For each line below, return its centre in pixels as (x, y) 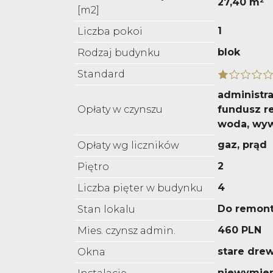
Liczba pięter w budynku (140, 188)
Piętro (93, 167)
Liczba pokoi (110, 32)
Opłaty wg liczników (128, 146)
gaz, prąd (242, 145)
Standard (101, 74)
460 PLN (239, 230)
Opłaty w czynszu (120, 110)
